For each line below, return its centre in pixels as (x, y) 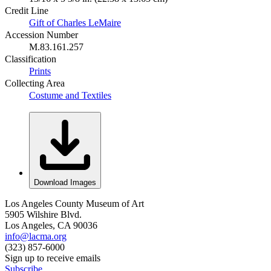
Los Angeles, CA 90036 (51, 226)
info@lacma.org (36, 237)
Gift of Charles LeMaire (75, 23)
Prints (40, 71)
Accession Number (41, 35)
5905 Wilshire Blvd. (43, 215)
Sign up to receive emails (53, 258)
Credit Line (27, 11)
